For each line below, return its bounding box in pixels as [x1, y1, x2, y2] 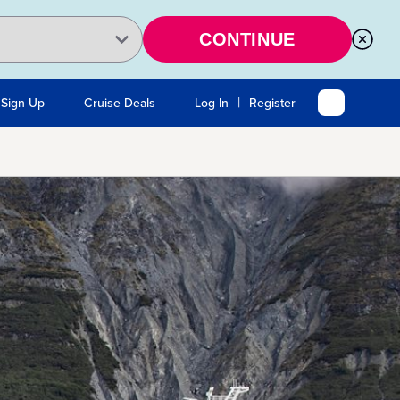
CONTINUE [199, 29, 296, 49]
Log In [195, 93, 229, 112]
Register [249, 93, 296, 112]
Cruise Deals [84, 93, 155, 112]
